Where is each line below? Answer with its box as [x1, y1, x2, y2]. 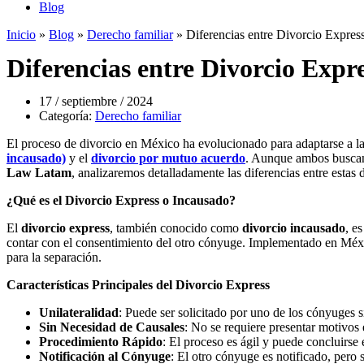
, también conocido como [110, 221, 242, 235]
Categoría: [39, 109, 95, 123]
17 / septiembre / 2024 [39, 94, 153, 108]
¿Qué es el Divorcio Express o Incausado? [6, 193, 236, 207]
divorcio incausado [242, 221, 345, 235]
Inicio [6, 28, 36, 41]
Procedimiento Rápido [39, 335, 162, 349]
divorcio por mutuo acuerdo [91, 151, 245, 165]
